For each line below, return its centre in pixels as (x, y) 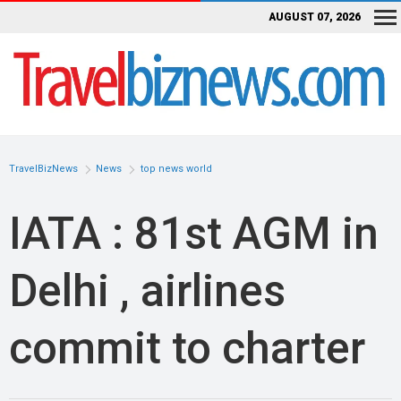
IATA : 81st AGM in (194, 233)
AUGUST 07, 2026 (315, 17)
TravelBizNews (43, 169)
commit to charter (187, 348)
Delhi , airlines (147, 290)
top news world (176, 169)
